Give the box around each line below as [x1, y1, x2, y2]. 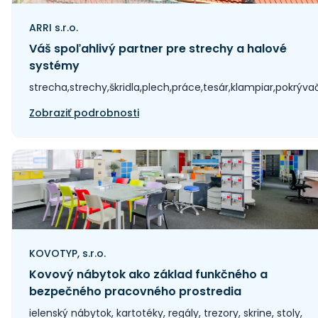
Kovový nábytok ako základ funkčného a [29, 266, 268, 283]
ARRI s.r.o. [29, 21, 78, 35]
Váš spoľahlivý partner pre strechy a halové [29, 40, 287, 57]
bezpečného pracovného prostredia [29, 283, 241, 300]
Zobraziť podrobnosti [29, 106, 139, 120]
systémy [29, 57, 79, 74]
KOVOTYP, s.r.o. [29, 246, 106, 261]
